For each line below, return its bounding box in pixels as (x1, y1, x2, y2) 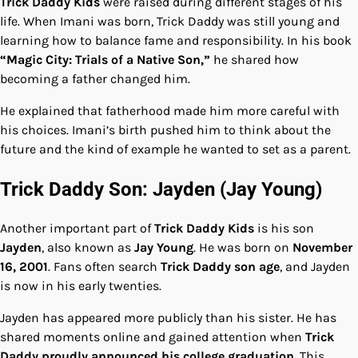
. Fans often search (48, 259, 161, 275)
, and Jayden (280, 259, 350, 275)
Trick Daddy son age (161, 259, 280, 275)
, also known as (42, 240, 134, 256)
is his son (254, 221, 314, 237)
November (292, 240, 352, 256)
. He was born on (193, 240, 292, 256)
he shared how (210, 51, 299, 67)
